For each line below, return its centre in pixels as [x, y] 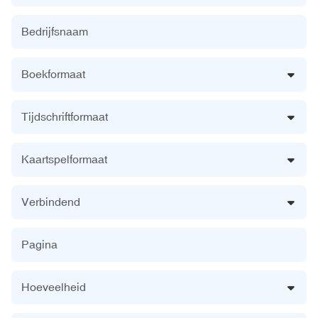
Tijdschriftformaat [65, 116]
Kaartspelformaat [64, 159]
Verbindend [51, 201]
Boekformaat [53, 73]
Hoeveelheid [54, 286]
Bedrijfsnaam [55, 31]
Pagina [39, 244]
